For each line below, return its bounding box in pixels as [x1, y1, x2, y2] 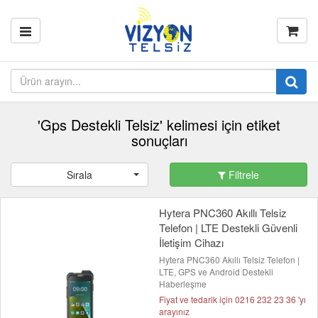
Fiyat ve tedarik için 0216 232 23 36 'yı [159, 293, 306, 305]
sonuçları [131, 130, 187, 150]
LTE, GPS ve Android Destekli [159, 265, 273, 278]
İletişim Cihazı [159, 235, 224, 250]
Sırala [67, 168, 92, 182]
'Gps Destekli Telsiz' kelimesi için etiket [38, 114, 280, 135]
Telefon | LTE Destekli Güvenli [159, 220, 297, 235]
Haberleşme [159, 278, 207, 290]
